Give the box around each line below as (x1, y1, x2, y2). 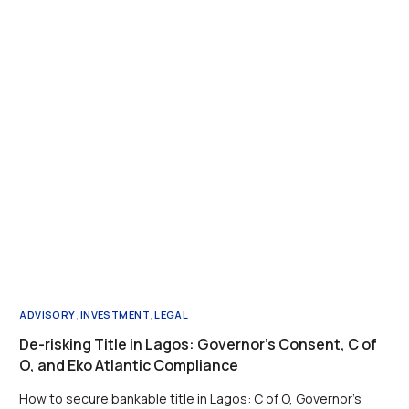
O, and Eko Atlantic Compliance (19, 355, 239, 376)
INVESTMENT (79, 308, 151, 322)
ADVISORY (19, 308, 76, 322)
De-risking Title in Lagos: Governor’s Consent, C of (19, 334, 378, 355)
